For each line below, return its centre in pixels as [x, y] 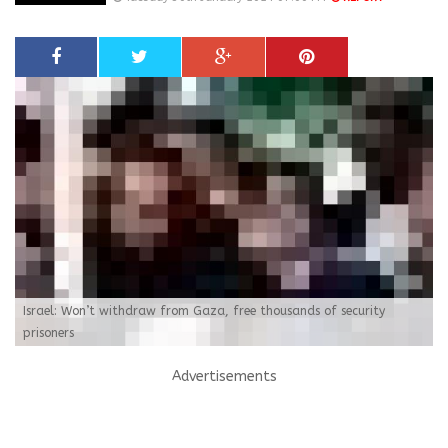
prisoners [48, 332]
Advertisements [224, 376]
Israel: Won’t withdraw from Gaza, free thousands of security [204, 310]
